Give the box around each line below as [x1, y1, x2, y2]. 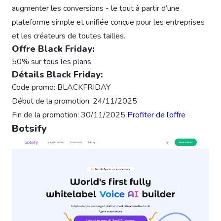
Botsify [12, 121, 47, 135]
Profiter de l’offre [127, 109, 185, 120]
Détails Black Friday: [12, 68, 103, 80]
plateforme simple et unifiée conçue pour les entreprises [12, 16, 205, 28]
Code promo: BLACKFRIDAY [12, 81, 110, 93]
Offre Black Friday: [12, 42, 95, 55]
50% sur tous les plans [12, 56, 91, 67]
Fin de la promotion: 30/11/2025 [12, 109, 127, 120]
